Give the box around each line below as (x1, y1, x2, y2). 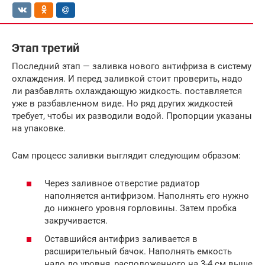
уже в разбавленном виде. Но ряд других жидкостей (12, 98, 233, 109)
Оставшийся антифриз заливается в (44, 234, 198, 245)
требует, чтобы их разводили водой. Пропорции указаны (12, 111, 252, 122)
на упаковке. (12, 123, 66, 134)
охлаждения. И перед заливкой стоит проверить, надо (12, 73, 243, 85)
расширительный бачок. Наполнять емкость (44, 246, 232, 257)
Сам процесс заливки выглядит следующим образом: (12, 150, 241, 161)
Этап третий (12, 41, 79, 56)
